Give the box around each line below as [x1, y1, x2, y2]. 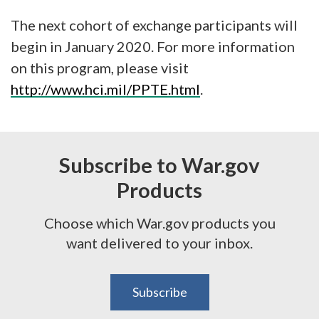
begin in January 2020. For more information [11, 38, 295, 56]
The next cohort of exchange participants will [11, 16, 298, 34]
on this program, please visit [11, 59, 189, 77]
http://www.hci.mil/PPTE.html [11, 80, 200, 98]
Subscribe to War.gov [59, 152, 260, 178]
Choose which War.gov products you [43, 214, 276, 232]
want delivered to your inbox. [66, 234, 253, 252]
